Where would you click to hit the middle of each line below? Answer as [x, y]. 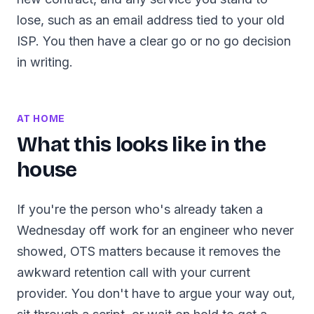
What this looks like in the [141, 144]
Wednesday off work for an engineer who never [155, 230]
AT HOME [41, 119]
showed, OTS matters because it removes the [149, 251]
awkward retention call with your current [134, 272]
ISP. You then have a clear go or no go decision [154, 41]
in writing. [45, 62]
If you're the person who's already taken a [140, 209]
